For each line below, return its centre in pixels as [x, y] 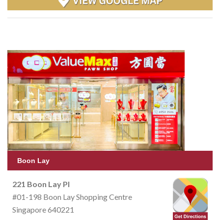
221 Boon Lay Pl [41, 184]
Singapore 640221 [43, 210]
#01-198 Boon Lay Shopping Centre [72, 197]
